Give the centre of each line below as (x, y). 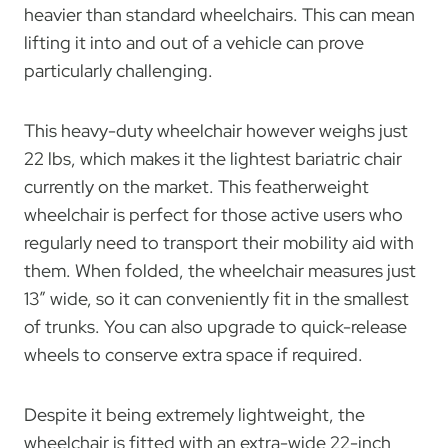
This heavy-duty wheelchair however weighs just (216, 131)
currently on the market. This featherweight (196, 187)
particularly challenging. (118, 71)
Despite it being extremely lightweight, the (194, 415)
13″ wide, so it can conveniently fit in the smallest (216, 299)
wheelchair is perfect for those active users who (213, 215)
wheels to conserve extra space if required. (193, 355)
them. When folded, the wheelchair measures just (220, 271)
